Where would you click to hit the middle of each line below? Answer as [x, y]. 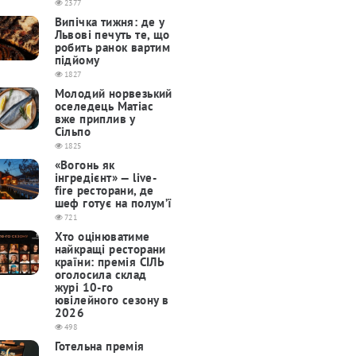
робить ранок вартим [112, 48]
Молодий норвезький [113, 94]
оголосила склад [101, 275]
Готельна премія [99, 346]
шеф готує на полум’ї [113, 203]
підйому [77, 60]
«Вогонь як [85, 165]
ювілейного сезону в [112, 300]
